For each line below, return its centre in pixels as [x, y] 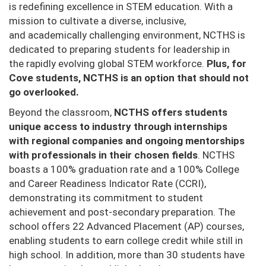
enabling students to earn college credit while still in [126, 241]
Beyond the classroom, [61, 113]
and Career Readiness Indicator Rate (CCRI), [107, 184]
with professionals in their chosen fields [103, 155]
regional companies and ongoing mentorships [138, 141]
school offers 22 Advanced [71, 227]
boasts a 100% [44, 170]
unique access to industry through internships [118, 127]
